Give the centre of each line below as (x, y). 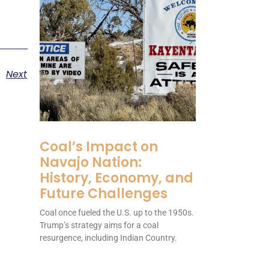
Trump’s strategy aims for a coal (99, 225)
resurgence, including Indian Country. (108, 238)
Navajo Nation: (91, 163)
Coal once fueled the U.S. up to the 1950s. (117, 213)
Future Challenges (104, 194)
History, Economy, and (116, 178)
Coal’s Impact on (99, 147)
